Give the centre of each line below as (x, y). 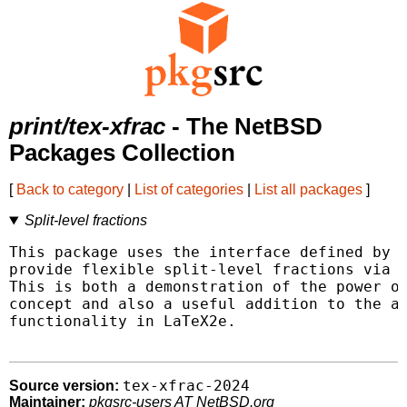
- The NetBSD (244, 127)
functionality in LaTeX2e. (123, 322)
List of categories (189, 190)
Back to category (70, 190)
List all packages (308, 190)
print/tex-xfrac (87, 127)
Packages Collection (122, 153)
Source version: (64, 386)
